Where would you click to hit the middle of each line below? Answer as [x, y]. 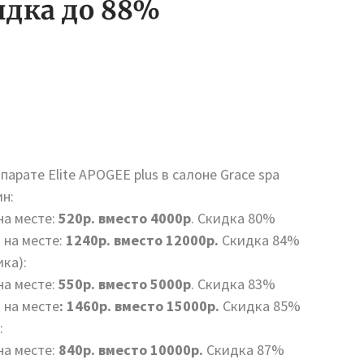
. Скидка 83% [233, 284]
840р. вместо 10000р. [131, 350]
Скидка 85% [260, 306]
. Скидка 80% [233, 218]
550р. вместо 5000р [125, 284]
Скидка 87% [244, 350]
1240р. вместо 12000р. [141, 240]
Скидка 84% [259, 240]
